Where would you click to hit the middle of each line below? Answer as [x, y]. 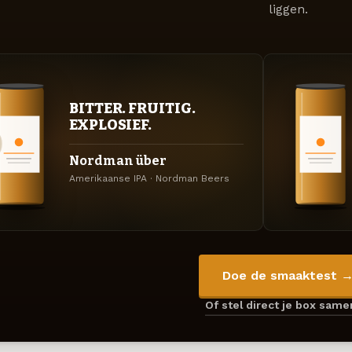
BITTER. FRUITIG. [132, 108]
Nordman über [118, 161]
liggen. [288, 10]
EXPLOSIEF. [111, 125]
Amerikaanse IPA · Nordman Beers [149, 178]
